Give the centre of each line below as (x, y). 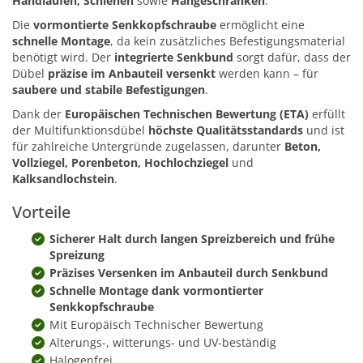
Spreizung (77, 255)
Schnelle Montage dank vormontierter (156, 291)
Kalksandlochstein (63, 179)
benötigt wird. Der (63, 58)
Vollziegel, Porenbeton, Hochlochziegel (120, 163)
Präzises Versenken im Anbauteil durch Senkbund (189, 273)
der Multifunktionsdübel (80, 130)
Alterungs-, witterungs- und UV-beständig (163, 343)
